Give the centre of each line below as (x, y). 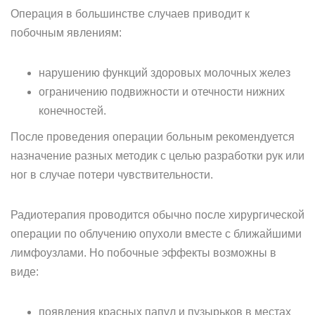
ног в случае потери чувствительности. (112, 175)
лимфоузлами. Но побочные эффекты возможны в (143, 253)
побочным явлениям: (66, 33)
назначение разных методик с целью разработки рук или (157, 156)
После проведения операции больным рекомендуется (153, 137)
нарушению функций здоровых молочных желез (165, 73)
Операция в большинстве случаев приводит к (130, 14)
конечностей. (72, 111)
